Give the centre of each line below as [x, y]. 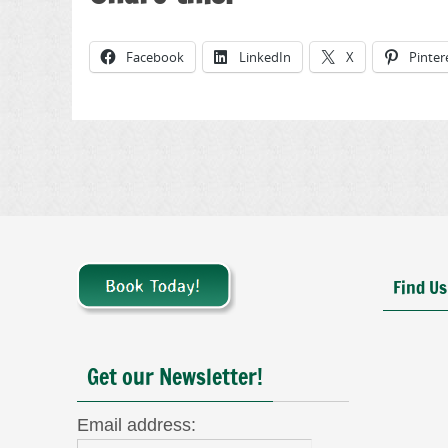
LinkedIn [265, 57]
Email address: [136, 425]
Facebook [155, 57]
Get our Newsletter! [175, 377]
